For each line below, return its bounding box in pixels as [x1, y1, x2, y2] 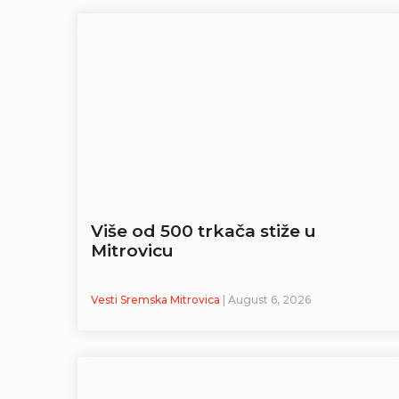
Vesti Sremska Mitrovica [91, 293, 223, 307]
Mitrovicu [91, 240, 174, 262]
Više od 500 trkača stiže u [91, 221, 316, 242]
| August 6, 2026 [223, 293, 311, 307]
